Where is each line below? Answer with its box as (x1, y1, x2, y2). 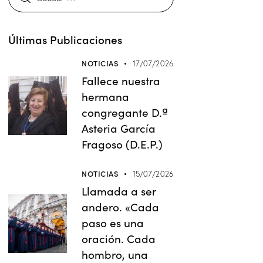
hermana (82, 89, 130, 104)
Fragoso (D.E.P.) (82, 136, 163, 152)
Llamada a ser (82, 183, 157, 198)
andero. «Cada (82, 199, 160, 214)
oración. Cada (82, 231, 156, 246)
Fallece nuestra (82, 73, 161, 89)
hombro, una (82, 247, 149, 262)
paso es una (82, 215, 144, 230)
